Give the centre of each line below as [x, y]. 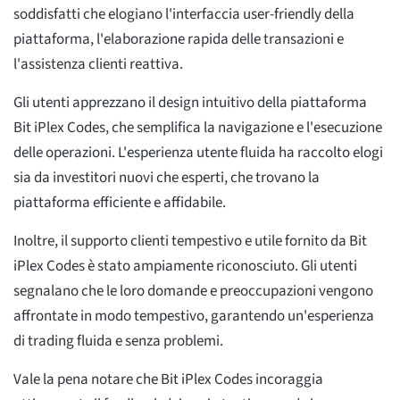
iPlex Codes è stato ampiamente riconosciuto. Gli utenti [185, 267]
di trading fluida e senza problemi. [118, 342]
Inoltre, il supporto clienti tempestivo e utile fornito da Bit [190, 242]
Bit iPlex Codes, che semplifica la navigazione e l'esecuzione [198, 128]
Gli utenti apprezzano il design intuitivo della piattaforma [190, 103]
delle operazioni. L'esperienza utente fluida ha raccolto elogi [198, 153]
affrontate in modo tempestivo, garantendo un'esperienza [194, 317]
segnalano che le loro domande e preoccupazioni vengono [193, 292]
